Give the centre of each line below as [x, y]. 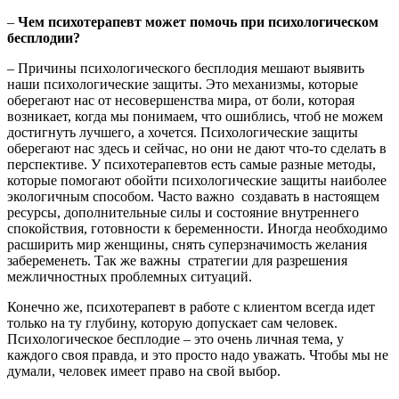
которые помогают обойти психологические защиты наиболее [197, 180]
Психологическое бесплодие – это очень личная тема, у [175, 338]
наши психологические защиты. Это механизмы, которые [183, 84]
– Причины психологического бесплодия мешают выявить [186, 68]
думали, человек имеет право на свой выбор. [144, 370]
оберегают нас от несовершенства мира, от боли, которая [181, 100]
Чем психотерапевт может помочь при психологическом [198, 21]
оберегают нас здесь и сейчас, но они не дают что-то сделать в [197, 148]
